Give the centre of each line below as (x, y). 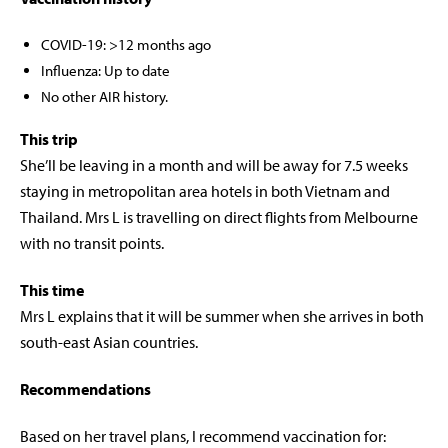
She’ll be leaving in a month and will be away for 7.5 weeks (214, 165)
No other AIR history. (104, 97)
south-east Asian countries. (109, 342)
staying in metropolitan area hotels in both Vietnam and (205, 191)
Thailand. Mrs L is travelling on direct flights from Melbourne (219, 217)
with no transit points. (92, 243)
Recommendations (85, 389)
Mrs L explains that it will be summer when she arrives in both (222, 316)
